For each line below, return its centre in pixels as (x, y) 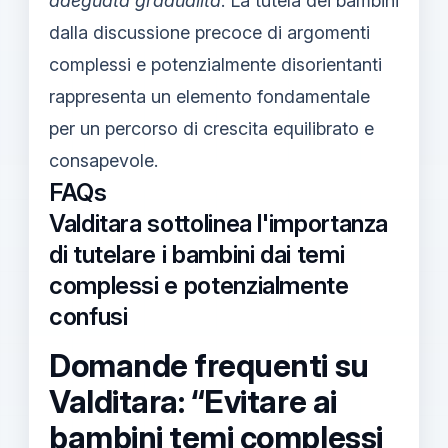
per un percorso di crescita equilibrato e (211, 128)
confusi (88, 316)
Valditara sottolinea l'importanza (219, 223)
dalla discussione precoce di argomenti (209, 32)
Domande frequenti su (209, 365)
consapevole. (103, 160)
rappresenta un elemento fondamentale (209, 96)
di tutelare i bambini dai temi (197, 254)
